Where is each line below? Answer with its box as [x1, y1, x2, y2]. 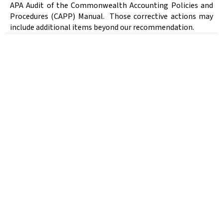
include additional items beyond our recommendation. [10, 22, 194, 33]
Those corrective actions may [110, 11, 214, 22]
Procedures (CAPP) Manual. [10, 11, 107, 22]
